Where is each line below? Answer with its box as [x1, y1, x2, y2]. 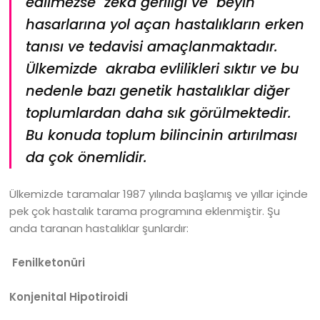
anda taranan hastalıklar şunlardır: [9, 221, 189, 236]
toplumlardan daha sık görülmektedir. [26, 104, 292, 123]
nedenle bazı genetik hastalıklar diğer [26, 81, 290, 101]
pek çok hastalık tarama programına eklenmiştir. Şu [9, 204, 281, 219]
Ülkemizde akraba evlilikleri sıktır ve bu [26, 59, 300, 79]
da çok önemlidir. [26, 148, 152, 167]
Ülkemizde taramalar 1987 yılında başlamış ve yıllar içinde [9, 186, 309, 201]
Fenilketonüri [9, 255, 89, 270]
